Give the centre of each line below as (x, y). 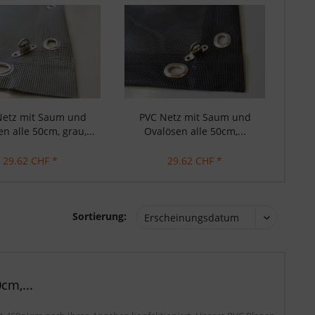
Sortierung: (99, 216)
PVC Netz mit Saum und (195, 117)
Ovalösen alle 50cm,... (195, 131)
